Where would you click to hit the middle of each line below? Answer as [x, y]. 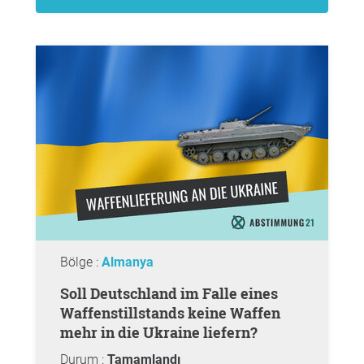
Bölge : [81, 262]
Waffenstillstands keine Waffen [170, 313]
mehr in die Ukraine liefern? [159, 332]
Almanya [128, 262]
